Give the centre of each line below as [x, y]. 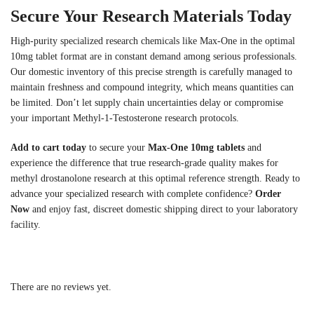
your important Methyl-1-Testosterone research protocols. [125, 118]
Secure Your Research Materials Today [151, 16]
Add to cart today [48, 147]
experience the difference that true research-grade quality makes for [144, 163]
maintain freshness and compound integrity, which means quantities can [152, 88]
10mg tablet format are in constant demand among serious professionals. [154, 57]
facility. [26, 224]
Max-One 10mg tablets [196, 147]
